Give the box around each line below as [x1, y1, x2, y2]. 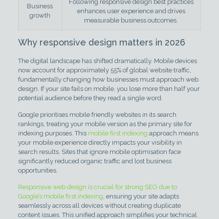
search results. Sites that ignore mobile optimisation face [18, 148, 181, 155]
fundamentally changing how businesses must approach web [18, 76, 198, 83]
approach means [147, 130, 198, 137]
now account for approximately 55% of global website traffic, [18, 66, 191, 74]
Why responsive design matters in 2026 [18, 37, 185, 47]
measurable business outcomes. [84, 17, 178, 24]
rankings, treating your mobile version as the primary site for [18, 120, 192, 128]
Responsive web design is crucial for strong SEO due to [18, 183, 177, 191]
